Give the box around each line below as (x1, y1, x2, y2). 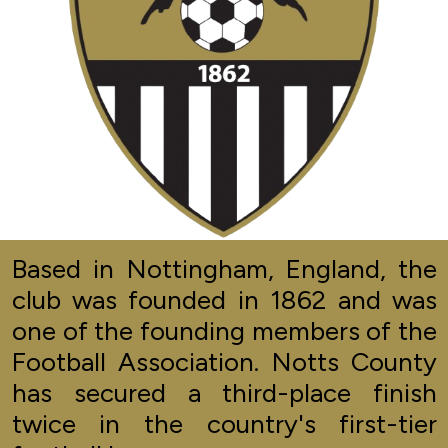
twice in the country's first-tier (11, 408, 438, 441)
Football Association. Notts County (11, 346, 438, 379)
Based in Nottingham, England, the (11, 253, 438, 286)
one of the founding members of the (11, 315, 438, 348)
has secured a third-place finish (11, 377, 438, 410)
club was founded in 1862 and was (11, 284, 438, 317)
